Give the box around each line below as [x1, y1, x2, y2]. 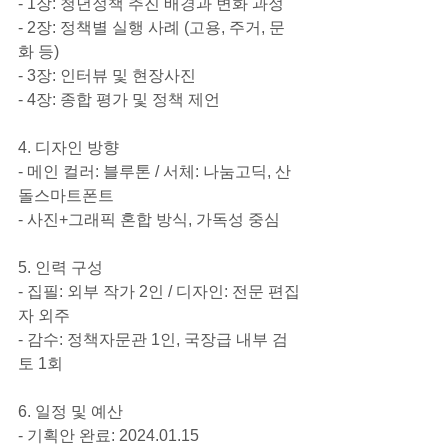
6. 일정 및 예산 [18, 402, 123, 420]
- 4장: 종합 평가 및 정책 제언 [18, 90, 220, 108]
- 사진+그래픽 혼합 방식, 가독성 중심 [18, 210, 280, 228]
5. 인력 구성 [18, 258, 103, 276]
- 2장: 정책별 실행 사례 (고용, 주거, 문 [18, 18, 285, 36]
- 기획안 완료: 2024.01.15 [18, 426, 199, 444]
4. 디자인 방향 [18, 138, 119, 156]
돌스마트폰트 [18, 186, 114, 204]
